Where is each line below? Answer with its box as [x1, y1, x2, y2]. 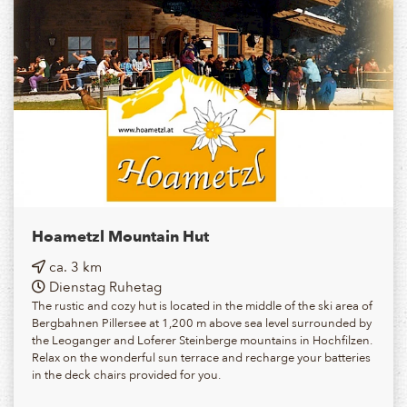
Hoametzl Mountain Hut [32, 223, 209, 250]
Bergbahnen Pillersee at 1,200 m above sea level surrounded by [32, 313, 372, 333]
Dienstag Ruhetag [45, 275, 162, 298]
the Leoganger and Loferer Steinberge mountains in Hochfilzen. [32, 330, 372, 350]
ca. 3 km [45, 255, 102, 278]
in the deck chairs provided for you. [32, 364, 221, 384]
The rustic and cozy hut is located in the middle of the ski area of [32, 295, 372, 315]
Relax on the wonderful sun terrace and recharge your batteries [32, 347, 371, 367]
